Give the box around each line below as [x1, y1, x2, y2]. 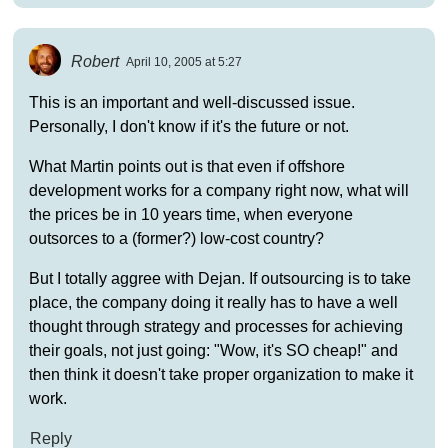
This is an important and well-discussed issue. [28, 93, 355, 111]
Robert [71, 52, 120, 70]
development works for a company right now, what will [28, 181, 409, 199]
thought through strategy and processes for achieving [28, 317, 403, 335]
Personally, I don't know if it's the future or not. [28, 117, 349, 135]
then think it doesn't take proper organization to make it [28, 365, 413, 383]
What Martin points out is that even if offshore [28, 157, 345, 175]
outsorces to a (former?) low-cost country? [28, 229, 324, 247]
